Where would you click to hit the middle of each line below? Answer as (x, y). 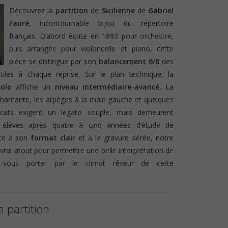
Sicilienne (119, 10)
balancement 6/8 (129, 61)
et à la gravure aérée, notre (125, 137)
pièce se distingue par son (54, 61)
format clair (53, 137)
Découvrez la (32, 10)
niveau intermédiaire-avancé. (110, 87)
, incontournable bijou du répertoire (101, 23)
